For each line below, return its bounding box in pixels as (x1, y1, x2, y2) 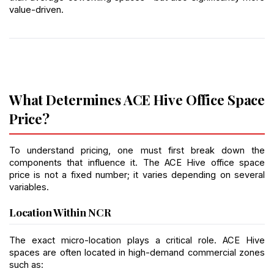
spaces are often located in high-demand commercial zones (9, 247, 265, 259)
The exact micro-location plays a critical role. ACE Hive (9, 235, 265, 246)
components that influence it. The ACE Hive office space (9, 157, 265, 169)
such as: (9, 259, 43, 271)
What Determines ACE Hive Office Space (9, 89, 265, 109)
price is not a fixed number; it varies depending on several (9, 169, 265, 181)
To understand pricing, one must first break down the (9, 145, 265, 157)
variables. (9, 182, 49, 193)
